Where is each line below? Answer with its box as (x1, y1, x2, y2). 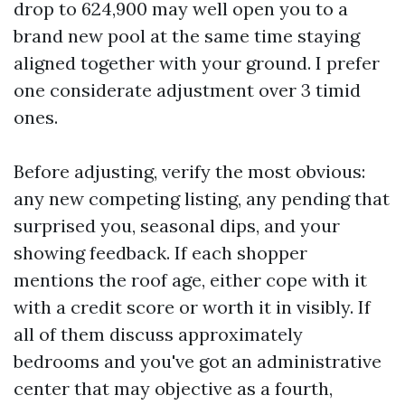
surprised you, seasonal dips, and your (14, 214, 340, 237)
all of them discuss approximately (14, 323, 303, 345)
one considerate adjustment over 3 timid (14, 79, 361, 101)
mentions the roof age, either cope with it (14, 268, 367, 291)
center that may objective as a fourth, (14, 377, 333, 400)
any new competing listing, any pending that (14, 187, 390, 210)
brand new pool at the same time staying (14, 24, 360, 47)
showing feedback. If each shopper (14, 241, 307, 264)
